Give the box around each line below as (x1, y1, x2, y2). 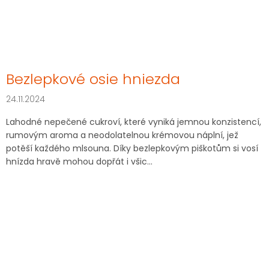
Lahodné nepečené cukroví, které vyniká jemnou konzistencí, (6, 116, 261, 128)
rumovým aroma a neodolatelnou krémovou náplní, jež (6, 129, 238, 142)
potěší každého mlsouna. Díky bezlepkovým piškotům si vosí (6, 142, 258, 155)
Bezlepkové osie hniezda (6, 69, 180, 89)
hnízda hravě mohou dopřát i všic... (6, 156, 153, 168)
